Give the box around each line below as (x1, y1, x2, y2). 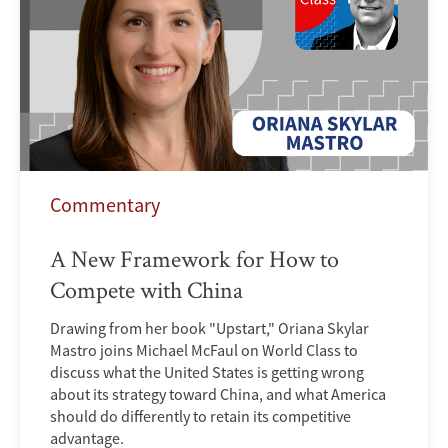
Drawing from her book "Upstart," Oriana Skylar (50, 317, 369, 338)
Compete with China (50, 273, 243, 305)
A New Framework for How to (50, 242, 339, 274)
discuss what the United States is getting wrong (50, 361, 364, 382)
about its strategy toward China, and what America (50, 383, 386, 404)
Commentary (50, 191, 160, 217)
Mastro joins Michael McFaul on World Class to (50, 339, 358, 360)
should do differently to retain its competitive (50, 405, 351, 426)
